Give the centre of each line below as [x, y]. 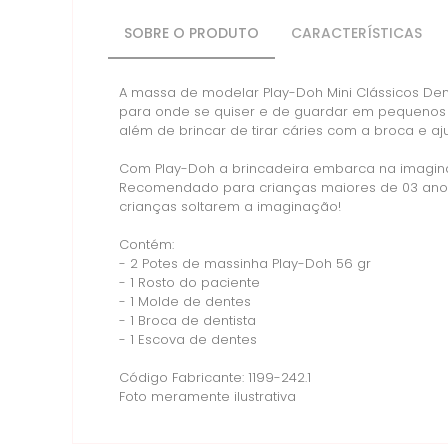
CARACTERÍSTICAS [356, 34]
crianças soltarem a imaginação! [230, 207]
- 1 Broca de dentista [187, 321]
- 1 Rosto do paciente [189, 283]
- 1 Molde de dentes [185, 302]
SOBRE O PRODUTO [191, 34]
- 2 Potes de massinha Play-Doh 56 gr [245, 264]
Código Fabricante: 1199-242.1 [215, 378]
